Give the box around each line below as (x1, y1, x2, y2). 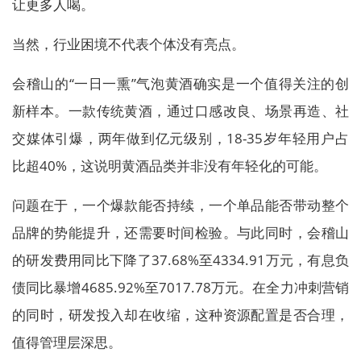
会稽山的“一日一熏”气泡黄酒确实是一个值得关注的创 (12, 73, 349, 93)
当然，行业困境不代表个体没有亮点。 (12, 34, 245, 53)
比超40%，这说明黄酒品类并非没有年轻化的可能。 (12, 156, 327, 175)
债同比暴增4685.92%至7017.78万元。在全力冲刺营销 (12, 277, 349, 297)
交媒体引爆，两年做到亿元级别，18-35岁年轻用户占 (12, 128, 349, 147)
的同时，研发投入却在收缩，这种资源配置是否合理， (12, 305, 349, 324)
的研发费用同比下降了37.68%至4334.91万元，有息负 (12, 250, 349, 269)
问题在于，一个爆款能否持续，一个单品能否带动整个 (12, 195, 349, 214)
